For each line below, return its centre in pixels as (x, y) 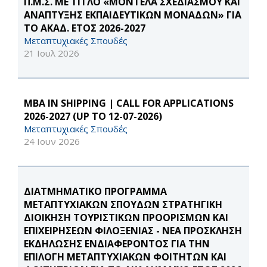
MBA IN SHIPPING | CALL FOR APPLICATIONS (129, 103)
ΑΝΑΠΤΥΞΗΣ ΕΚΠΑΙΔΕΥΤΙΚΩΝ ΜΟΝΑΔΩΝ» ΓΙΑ (133, 15)
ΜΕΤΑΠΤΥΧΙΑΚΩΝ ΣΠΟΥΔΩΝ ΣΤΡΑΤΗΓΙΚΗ (123, 205)
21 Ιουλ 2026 (52, 53)
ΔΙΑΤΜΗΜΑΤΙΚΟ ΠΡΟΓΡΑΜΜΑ (95, 192)
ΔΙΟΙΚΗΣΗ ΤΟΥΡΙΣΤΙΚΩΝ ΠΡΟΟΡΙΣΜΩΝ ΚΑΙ (126, 218)
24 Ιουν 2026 (52, 142)
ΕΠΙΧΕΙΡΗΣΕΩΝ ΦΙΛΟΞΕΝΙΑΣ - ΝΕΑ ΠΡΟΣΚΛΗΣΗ (133, 231)
